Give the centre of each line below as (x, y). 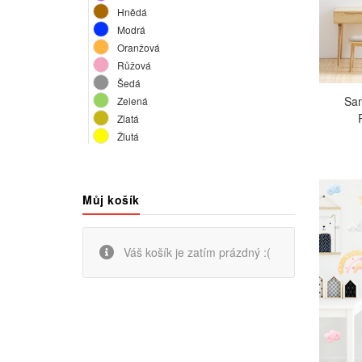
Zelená (133, 101)
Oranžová (139, 48)
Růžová (134, 65)
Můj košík (111, 200)
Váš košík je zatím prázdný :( (196, 253)
